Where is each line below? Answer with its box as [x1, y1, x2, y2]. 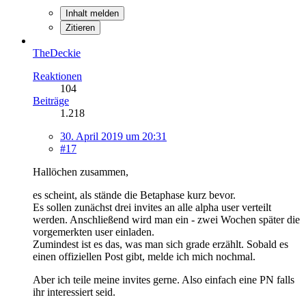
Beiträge [33, 94, 69, 107]
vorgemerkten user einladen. [33, 225, 154, 238]
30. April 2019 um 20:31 [60, 130, 167, 142]
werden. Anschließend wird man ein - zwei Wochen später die [33, 213, 300, 225]
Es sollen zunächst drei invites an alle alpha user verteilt [33, 201, 271, 213]
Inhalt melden [66, 8, 119, 18]
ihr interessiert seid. [33, 286, 115, 298]
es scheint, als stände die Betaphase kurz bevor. [33, 189, 236, 201]
